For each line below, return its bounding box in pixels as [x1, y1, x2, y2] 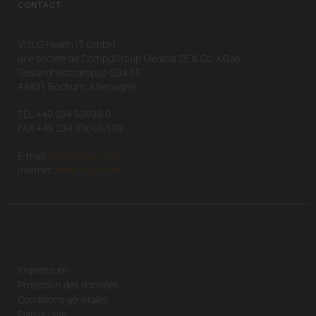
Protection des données [18, 279, 119, 291]
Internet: [18, 164, 56, 176]
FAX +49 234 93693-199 [18, 122, 123, 134]
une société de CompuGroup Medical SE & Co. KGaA [18, 52, 242, 64]
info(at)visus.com [49, 150, 124, 162]
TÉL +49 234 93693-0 [18, 108, 111, 120]
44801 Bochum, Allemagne [18, 80, 136, 92]
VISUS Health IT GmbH [18, 38, 116, 50]
